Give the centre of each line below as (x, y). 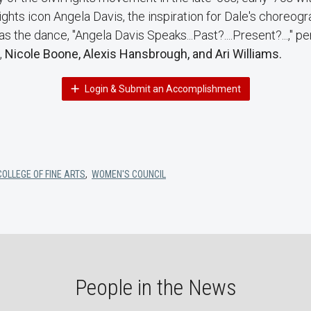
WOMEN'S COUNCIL (129, 174)
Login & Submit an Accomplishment (161, 89)
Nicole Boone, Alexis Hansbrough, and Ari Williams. (143, 54)
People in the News (155, 287)
